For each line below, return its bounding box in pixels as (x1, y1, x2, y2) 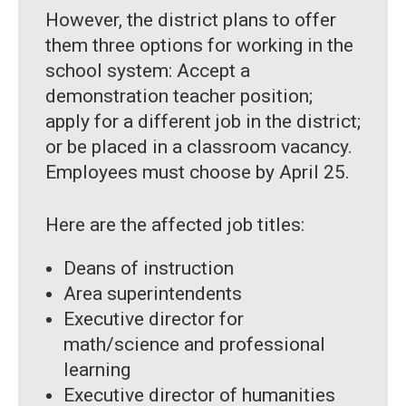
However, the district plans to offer (45, 9, 336, 32)
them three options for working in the (45, 34, 353, 57)
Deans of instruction (63, 257, 234, 280)
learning (63, 359, 135, 382)
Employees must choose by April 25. (45, 161, 350, 184)
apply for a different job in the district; (45, 111, 361, 133)
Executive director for (63, 308, 244, 331)
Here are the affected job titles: (45, 214, 304, 237)
